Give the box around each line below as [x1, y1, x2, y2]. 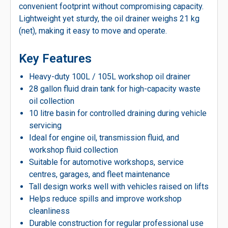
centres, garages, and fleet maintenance [29, 169, 170, 179]
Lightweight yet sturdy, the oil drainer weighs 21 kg [19, 14, 199, 23]
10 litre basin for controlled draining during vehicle [29, 108, 207, 118]
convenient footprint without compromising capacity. [19, 2, 204, 11]
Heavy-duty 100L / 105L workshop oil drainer [29, 72, 190, 81]
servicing [29, 121, 62, 130]
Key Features [19, 51, 92, 66]
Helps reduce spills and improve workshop [29, 194, 182, 204]
